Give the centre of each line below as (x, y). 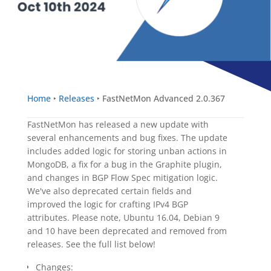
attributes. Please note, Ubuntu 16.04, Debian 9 (123, 218)
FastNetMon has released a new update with (118, 125)
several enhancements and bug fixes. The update (127, 138)
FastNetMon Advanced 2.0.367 (162, 99)
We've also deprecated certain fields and (109, 191)
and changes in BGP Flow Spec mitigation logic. (122, 178)
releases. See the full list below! (91, 244)
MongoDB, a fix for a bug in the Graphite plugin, (124, 165)
